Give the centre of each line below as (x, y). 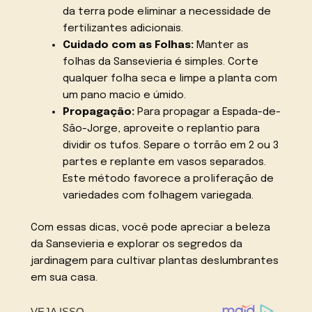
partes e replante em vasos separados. (164, 162)
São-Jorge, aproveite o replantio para (161, 128)
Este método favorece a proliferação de (168, 179)
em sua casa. (64, 278)
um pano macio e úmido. (124, 95)
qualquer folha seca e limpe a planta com (170, 78)
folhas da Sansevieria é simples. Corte (160, 62)
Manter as (221, 45)
